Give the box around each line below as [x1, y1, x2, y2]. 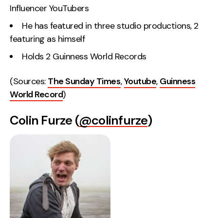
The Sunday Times [48, 75, 121, 88]
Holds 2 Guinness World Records [22, 50, 146, 62]
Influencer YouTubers [10, 2, 89, 14]
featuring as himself [10, 33, 85, 45]
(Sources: [10, 75, 48, 88]
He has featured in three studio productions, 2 [22, 19, 199, 32]
